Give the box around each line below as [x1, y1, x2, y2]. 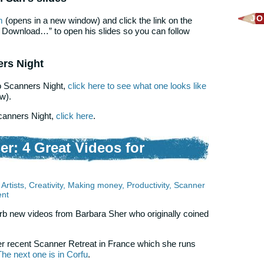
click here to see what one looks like [68, 80, 206, 91]
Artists [1, 180, 24, 190]
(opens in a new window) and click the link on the [3, 15, 192, 25]
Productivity [127, 180, 169, 190]
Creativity [29, 180, 63, 190]
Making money [68, 180, 122, 190]
